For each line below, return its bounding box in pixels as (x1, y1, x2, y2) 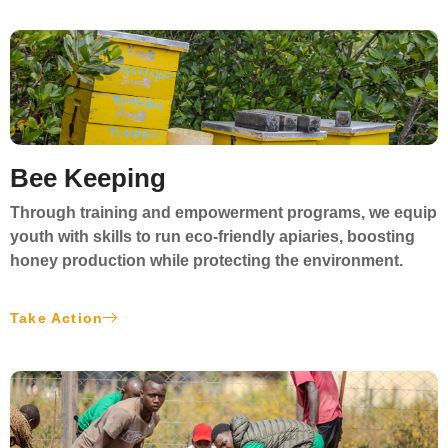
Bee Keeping (10, 162, 166, 193)
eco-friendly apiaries (185, 227, 339, 245)
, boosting (339, 227, 415, 245)
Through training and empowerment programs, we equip (10, 203, 437, 221)
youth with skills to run (10, 227, 185, 245)
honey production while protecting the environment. (10, 251, 403, 269)
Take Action (10, 310, 104, 327)
